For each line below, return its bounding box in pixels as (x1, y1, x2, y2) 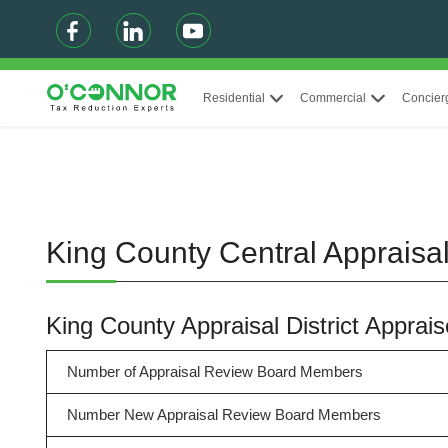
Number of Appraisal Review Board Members (66, 363, 363, 380)
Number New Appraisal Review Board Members (66, 406, 381, 423)
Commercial (300, 91, 367, 105)
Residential (202, 91, 265, 105)
